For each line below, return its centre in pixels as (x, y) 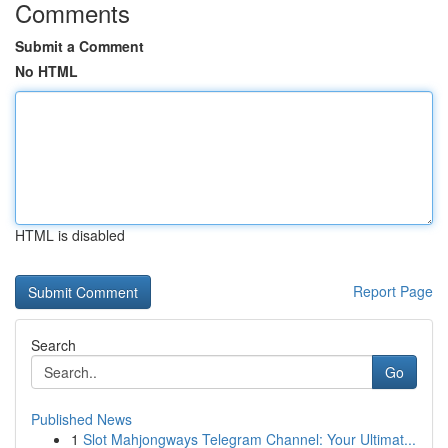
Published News (81, 419)
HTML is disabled (70, 235)
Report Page (393, 291)
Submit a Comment (79, 46)
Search (53, 345)
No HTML (46, 71)
